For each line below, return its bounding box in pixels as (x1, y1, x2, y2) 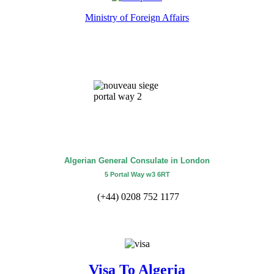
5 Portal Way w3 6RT (104, 171, 170, 179)
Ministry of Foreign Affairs (85, 12, 189, 23)
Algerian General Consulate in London (64, 156, 210, 166)
